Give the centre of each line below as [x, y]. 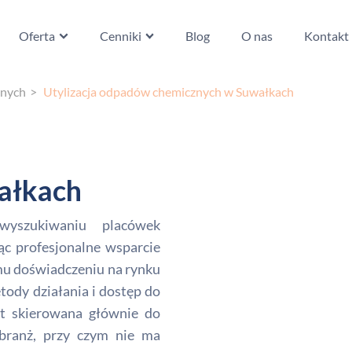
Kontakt [326, 35]
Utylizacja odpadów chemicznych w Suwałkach [169, 92]
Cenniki [120, 35]
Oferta [37, 35]
